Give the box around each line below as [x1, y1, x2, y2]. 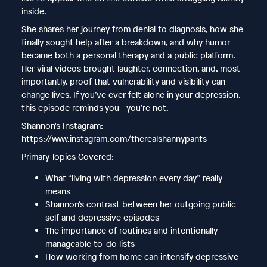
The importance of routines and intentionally [45, 224, 218, 236]
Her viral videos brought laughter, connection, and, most [21, 62, 240, 74]
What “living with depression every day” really [45, 172, 222, 184]
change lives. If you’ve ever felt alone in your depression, [21, 88, 240, 100]
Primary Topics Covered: [21, 150, 114, 162]
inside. [21, 5, 46, 17]
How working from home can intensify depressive [45, 250, 238, 262]
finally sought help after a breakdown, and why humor [21, 36, 230, 48]
